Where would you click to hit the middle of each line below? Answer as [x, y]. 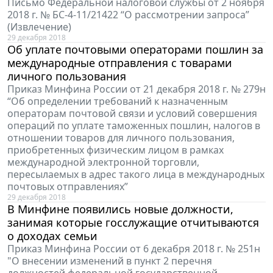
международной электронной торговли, [103, 162]
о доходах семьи [52, 236]
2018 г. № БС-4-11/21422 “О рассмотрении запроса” [128, 15]
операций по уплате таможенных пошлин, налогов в [134, 126]
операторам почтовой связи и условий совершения [132, 114]
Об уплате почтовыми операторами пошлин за [135, 50]
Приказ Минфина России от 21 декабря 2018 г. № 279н [136, 89]
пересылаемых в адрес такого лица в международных [136, 175]
